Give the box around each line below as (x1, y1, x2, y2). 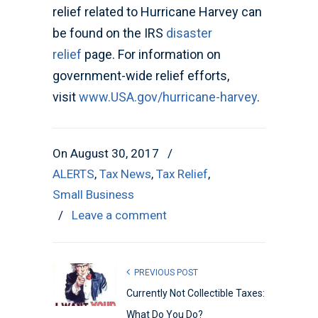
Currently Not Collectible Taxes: (126, 287, 265, 300)
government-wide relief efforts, (53, 68, 229, 84)
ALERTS (53, 167, 94, 182)
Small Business (53, 187, 134, 202)
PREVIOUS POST (130, 268, 198, 278)
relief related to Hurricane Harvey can (53, 4, 262, 20)
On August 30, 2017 (53, 146, 162, 161)
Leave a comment (72, 208, 167, 223)
